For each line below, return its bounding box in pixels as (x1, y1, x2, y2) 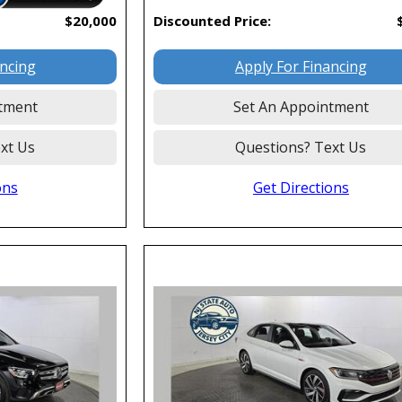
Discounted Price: (153, 11, 272, 30)
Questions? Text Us (235, 136, 367, 157)
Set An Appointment (232, 96, 369, 117)
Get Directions (252, 177, 349, 197)
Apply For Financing (234, 56, 367, 76)
